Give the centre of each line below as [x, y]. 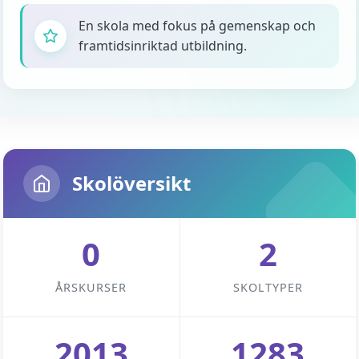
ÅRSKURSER [91, 287]
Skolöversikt [131, 183]
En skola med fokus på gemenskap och [197, 26]
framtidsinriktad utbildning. [163, 46]
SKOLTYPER [268, 287]
